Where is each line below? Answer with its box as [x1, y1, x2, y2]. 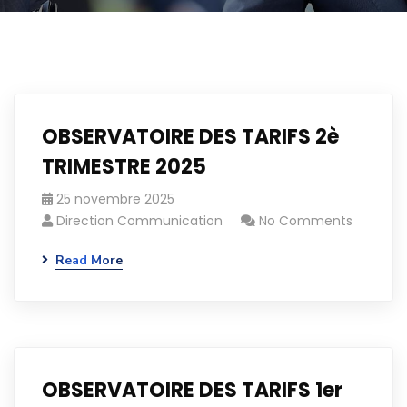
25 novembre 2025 [56, 190, 174, 208]
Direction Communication [56, 212, 223, 230]
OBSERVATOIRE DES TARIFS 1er [42, 376, 342, 404]
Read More [55, 252, 123, 269]
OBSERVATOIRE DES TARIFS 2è [42, 123, 339, 151]
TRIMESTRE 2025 [42, 153, 206, 181]
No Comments [259, 212, 352, 230]
